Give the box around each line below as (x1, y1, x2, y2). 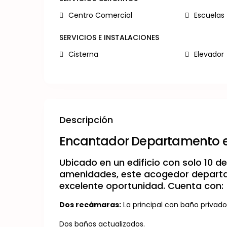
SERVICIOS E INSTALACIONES (59, 32, 159, 43)
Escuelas (194, 10, 224, 20)
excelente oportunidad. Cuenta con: (59, 179, 223, 192)
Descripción (59, 113, 113, 126)
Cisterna (68, 49, 98, 59)
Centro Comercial (68, 10, 132, 20)
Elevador (194, 49, 224, 59)
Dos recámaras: (59, 200, 121, 210)
